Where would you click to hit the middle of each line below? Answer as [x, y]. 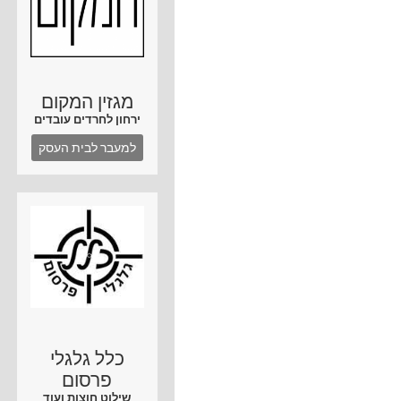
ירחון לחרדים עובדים [87, 119]
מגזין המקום [87, 102]
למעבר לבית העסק [87, 148]
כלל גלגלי [87, 359]
